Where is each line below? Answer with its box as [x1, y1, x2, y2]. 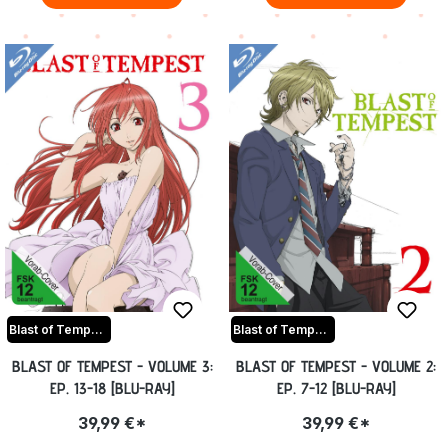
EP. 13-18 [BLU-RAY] [49, 379, 175, 399]
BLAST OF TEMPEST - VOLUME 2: [236, 357, 436, 377]
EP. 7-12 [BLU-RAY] [276, 379, 396, 399]
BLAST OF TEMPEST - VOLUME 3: [11, 357, 213, 377]
